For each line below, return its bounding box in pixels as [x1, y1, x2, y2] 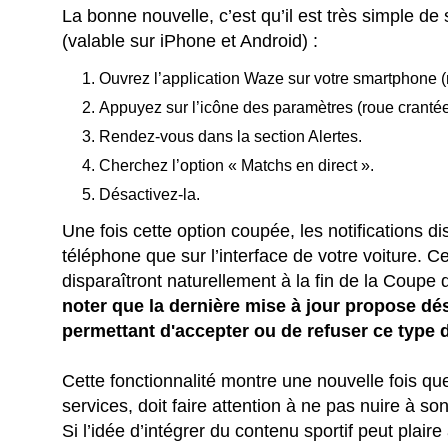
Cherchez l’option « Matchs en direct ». [99, 156, 375, 174]
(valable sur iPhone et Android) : [62, 30, 319, 51]
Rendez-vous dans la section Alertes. [99, 127, 363, 145]
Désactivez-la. [99, 185, 201, 203]
